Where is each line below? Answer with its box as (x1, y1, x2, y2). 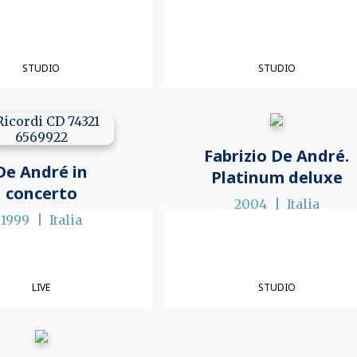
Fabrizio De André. (204, 145, 350, 167)
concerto (5, 182, 77, 205)
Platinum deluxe (210, 167, 343, 189)
